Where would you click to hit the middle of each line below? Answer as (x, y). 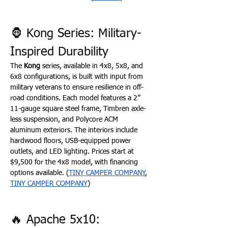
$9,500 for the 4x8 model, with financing (75, 162)
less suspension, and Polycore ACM (65, 120)
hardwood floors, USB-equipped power (72, 141)
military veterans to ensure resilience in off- (77, 88)
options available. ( (39, 173)
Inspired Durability (59, 52)
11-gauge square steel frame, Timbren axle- (78, 109)
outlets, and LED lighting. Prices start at (73, 152)
